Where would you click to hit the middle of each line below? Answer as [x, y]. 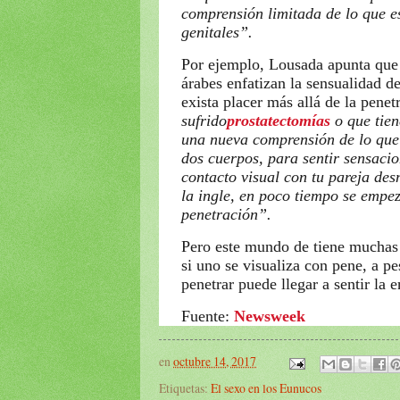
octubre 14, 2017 [215, 362]
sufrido [204, 120]
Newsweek [270, 316]
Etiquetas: [185, 387]
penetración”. [226, 214]
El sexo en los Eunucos [266, 387]
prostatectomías [279, 120]
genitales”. [217, 32]
